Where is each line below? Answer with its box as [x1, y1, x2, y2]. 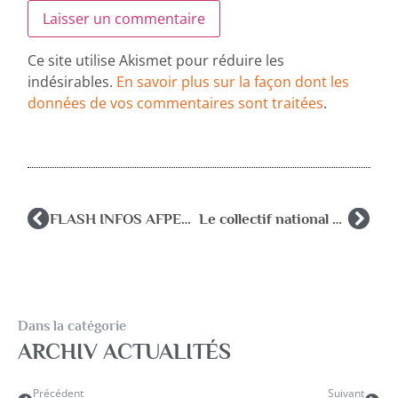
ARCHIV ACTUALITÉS [18, 338, 231, 365]
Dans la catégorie [18, 318, 126, 335]
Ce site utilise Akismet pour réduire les [28, 51, 285, 71]
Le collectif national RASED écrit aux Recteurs [331, 210, 342, 227]
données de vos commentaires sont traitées [28, 93, 324, 114]
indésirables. [28, 72, 117, 92]
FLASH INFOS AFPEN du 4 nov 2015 [181, 210, 192, 227]
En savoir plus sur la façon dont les [116, 72, 350, 92]
